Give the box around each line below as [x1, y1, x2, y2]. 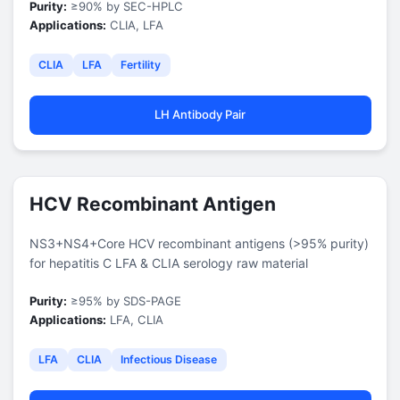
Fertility [121, 58, 161, 71]
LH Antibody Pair [154, 107, 246, 121]
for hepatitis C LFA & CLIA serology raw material [29, 254, 308, 271]
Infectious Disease [121, 353, 217, 366]
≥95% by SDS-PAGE [66, 293, 181, 308]
